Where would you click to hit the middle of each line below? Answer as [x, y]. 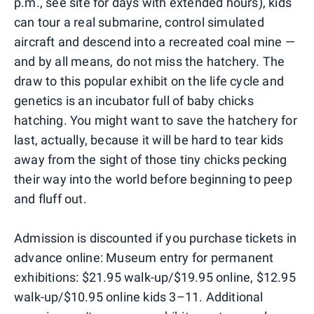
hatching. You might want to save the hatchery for [156, 121]
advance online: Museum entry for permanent [144, 258]
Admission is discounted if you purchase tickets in [156, 238]
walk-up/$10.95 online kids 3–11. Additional [139, 297]
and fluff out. [50, 199]
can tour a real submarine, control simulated [139, 22]
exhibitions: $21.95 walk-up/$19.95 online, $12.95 [155, 278]
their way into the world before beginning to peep [153, 179]
